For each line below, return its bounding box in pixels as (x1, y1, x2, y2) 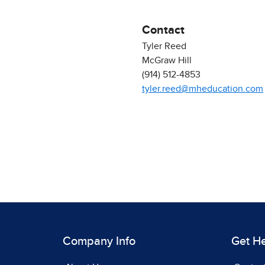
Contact (142, 24, 185, 36)
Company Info (63, 235, 135, 247)
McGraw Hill (142, 56, 192, 65)
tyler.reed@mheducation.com (142, 84, 263, 93)
